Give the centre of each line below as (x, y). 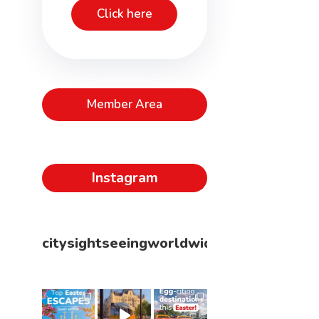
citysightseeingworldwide (131, 243)
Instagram (124, 177)
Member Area (124, 104)
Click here (124, 14)
